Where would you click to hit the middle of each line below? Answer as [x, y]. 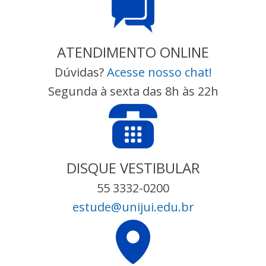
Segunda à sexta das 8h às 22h [133, 91]
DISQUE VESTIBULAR [133, 168]
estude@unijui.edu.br [133, 207]
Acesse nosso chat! [159, 72]
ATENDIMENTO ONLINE [133, 52]
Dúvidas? [80, 72]
